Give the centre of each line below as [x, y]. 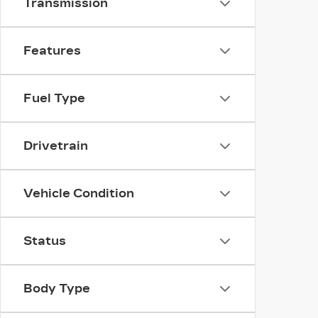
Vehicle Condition [79, 193]
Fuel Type [54, 98]
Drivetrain [56, 146]
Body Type [57, 289]
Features [52, 51]
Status [45, 241]
